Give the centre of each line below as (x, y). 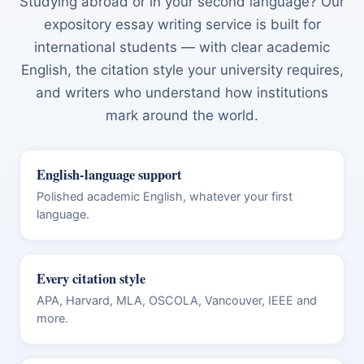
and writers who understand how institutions (182, 92)
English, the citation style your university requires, (182, 69)
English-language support (109, 174)
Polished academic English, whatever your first (165, 196)
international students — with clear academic (182, 47)
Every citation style (91, 278)
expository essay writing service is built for (182, 24)
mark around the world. (182, 115)
